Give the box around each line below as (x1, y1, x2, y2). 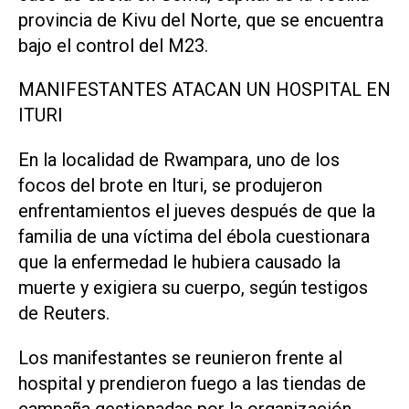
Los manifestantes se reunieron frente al (18, 347, 342, 370)
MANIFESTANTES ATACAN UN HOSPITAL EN (18, 79, 391, 101)
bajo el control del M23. (18, 34, 208, 57)
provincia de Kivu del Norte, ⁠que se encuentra (18, 8, 383, 31)
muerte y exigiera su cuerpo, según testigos (18, 277, 368, 299)
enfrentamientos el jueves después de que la (18, 200, 375, 223)
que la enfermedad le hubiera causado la (18, 251, 341, 274)
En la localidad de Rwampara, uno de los (18, 149, 340, 172)
